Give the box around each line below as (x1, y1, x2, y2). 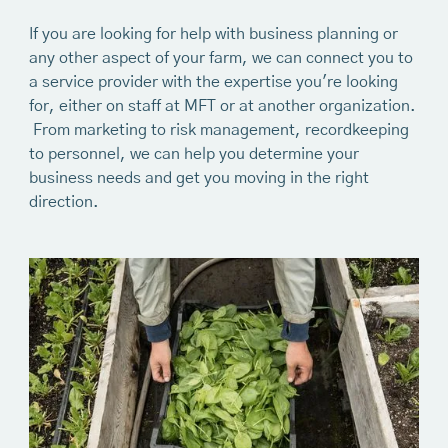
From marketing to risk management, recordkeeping (28, 121, 409, 138)
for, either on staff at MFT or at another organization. (28, 97, 416, 114)
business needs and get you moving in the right (28, 169, 369, 186)
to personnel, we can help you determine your (28, 145, 359, 162)
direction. (28, 193, 99, 210)
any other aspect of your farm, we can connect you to (28, 49, 413, 66)
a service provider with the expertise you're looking (28, 73, 398, 90)
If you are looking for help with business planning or (28, 25, 398, 42)
